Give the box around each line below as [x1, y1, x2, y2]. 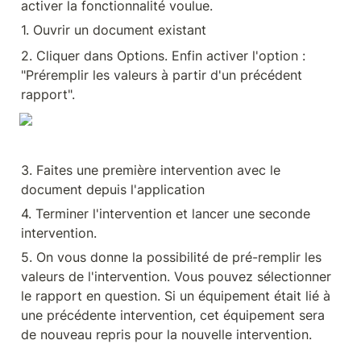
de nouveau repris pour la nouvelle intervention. [21, 326, 312, 342]
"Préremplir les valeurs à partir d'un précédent [21, 67, 302, 83]
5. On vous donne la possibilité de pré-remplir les [21, 249, 322, 265]
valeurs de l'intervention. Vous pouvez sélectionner [21, 268, 331, 284]
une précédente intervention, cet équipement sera [21, 307, 325, 323]
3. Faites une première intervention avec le [21, 162, 280, 178]
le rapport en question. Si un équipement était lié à [21, 288, 330, 304]
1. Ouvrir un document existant [21, 22, 206, 38]
